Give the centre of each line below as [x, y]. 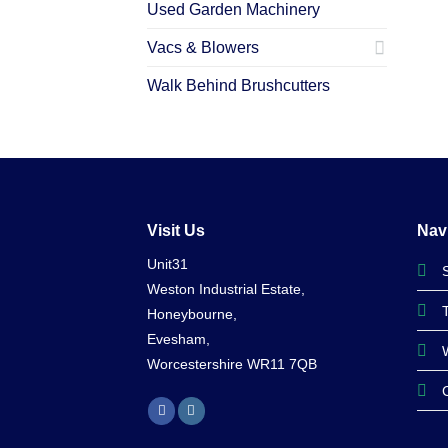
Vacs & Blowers [203, 47]
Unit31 [167, 263]
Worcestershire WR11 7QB [232, 363]
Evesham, [178, 338]
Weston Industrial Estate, [226, 288]
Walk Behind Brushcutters [238, 85]
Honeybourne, [192, 313]
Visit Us [176, 230]
